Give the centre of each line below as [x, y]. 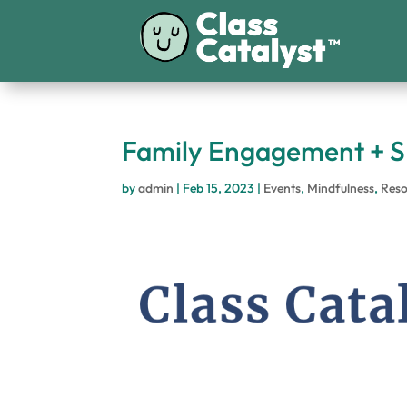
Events [283, 188]
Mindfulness [341, 188]
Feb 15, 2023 [219, 188]
